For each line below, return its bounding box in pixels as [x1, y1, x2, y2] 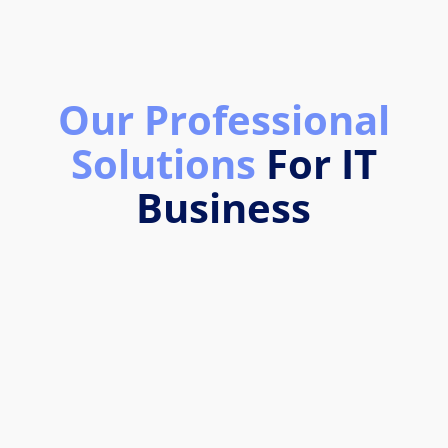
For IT [265, 135, 377, 191]
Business [136, 179, 312, 235]
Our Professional [57, 91, 390, 147]
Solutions [70, 135, 266, 191]
